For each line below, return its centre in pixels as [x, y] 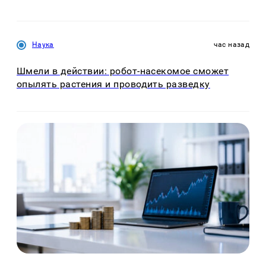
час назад [231, 45]
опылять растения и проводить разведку [113, 84]
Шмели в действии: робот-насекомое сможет [123, 71]
